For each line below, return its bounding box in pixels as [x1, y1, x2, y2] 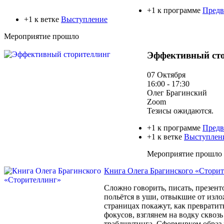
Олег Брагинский [147, 88, 207, 97]
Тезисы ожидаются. [147, 106, 213, 115]
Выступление [61, 14, 107, 23]
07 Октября [147, 70, 185, 79]
